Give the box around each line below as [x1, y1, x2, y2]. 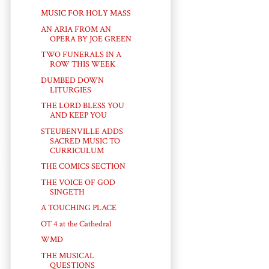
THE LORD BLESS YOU [40, 100, 124, 112]
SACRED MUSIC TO [49, 135, 120, 147]
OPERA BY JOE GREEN [49, 33, 131, 44]
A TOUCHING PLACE [40, 202, 116, 214]
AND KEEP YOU [49, 110, 107, 121]
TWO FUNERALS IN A [40, 49, 121, 61]
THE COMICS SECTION [40, 161, 125, 172]
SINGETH [49, 186, 85, 198]
